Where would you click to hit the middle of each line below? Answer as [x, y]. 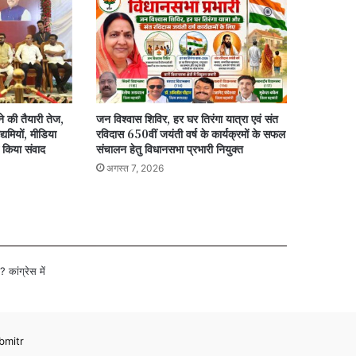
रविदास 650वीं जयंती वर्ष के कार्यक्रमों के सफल [190, 133]
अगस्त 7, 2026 [135, 168]
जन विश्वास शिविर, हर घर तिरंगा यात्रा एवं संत [187, 118]
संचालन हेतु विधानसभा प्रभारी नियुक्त [169, 148]
